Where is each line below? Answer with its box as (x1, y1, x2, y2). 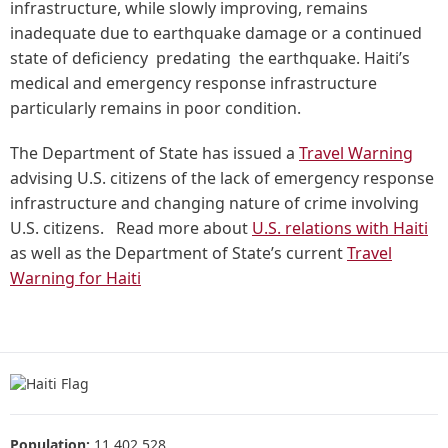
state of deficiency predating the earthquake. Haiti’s (10, 47, 410, 69)
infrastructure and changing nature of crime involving (10, 192, 419, 214)
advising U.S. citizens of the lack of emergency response (10, 167, 434, 189)
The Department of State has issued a (10, 142, 299, 164)
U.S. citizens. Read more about (10, 217, 252, 239)
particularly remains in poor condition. (10, 97, 301, 119)
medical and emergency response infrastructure (10, 72, 377, 94)
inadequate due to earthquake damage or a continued (10, 22, 422, 44)
